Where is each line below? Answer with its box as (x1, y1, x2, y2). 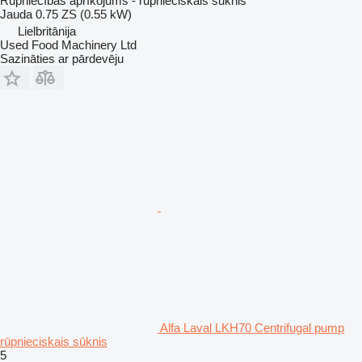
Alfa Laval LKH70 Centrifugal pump (160, 320, 344, 335)
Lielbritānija (18, 23, 76, 38)
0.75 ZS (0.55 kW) (36, 6, 132, 21)
